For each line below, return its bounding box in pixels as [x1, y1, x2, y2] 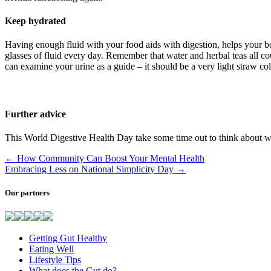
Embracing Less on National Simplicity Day [5, 164, 176, 175]
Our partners [5, 188, 50, 198]
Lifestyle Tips [29, 255, 81, 266]
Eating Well [29, 244, 74, 255]
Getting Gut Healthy [29, 233, 107, 244]
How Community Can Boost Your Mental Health [15, 153, 204, 164]
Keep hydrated [5, 16, 66, 27]
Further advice [5, 108, 66, 119]
